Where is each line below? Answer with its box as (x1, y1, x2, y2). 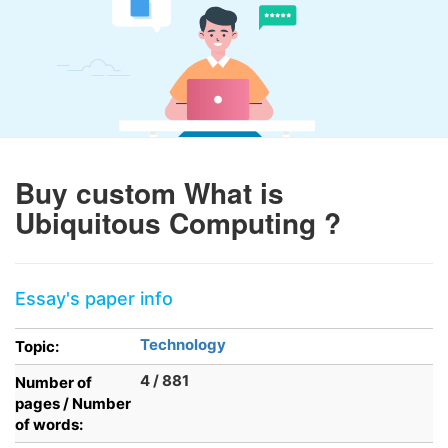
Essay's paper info (15, 288, 173, 309)
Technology (140, 335, 226, 354)
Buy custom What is (15, 172, 284, 213)
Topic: (15, 337, 59, 356)
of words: (15, 415, 83, 434)
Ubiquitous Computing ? (15, 202, 341, 243)
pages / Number (15, 394, 131, 413)
